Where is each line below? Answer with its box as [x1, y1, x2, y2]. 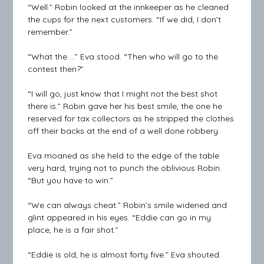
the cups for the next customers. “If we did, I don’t [28, 14, 222, 25]
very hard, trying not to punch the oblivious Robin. [28, 163, 222, 174]
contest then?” [28, 64, 84, 75]
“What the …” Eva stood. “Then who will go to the [28, 51, 219, 62]
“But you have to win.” [28, 175, 114, 186]
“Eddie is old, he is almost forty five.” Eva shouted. [28, 249, 222, 260]
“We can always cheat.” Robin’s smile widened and [28, 200, 227, 211]
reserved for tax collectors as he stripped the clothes [28, 113, 235, 124]
